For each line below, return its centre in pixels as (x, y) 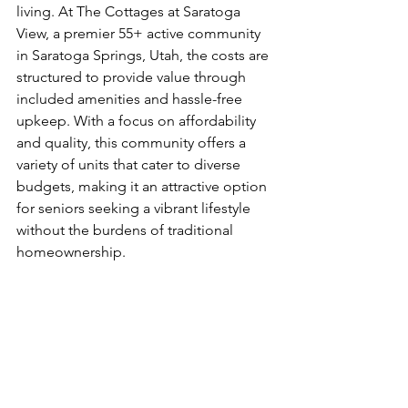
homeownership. (71, 252)
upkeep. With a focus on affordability (138, 121)
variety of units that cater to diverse (130, 164)
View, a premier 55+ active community (140, 33)
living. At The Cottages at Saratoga (130, 11)
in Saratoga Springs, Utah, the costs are (144, 55)
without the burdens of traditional (127, 230)
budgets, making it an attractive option (143, 186)
